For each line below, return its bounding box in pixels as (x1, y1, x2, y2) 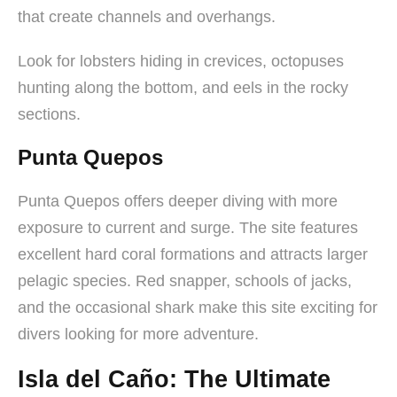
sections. (18, 105, 81, 123)
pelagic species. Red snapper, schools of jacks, (18, 271, 352, 290)
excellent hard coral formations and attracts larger (18, 245, 368, 263)
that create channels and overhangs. (18, 7, 276, 26)
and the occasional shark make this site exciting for (18, 298, 378, 316)
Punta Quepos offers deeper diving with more (18, 191, 338, 210)
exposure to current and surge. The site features (18, 218, 358, 237)
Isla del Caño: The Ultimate (18, 365, 331, 393)
